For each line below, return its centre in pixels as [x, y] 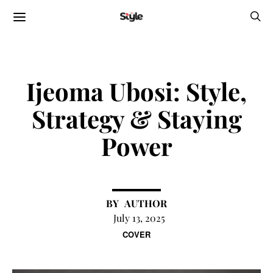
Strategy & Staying [136, 119]
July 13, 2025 [139, 218]
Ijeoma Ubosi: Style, [136, 91]
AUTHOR [146, 203]
